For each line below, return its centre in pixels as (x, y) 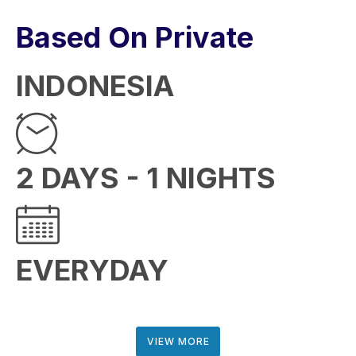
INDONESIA (95, 86)
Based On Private (135, 37)
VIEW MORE (178, 341)
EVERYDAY (92, 270)
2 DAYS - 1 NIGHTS (146, 178)
